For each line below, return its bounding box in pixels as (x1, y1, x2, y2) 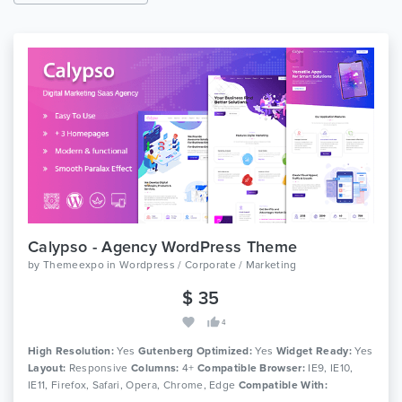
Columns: (131, 362, 179, 375)
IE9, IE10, (305, 362, 354, 375)
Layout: (28, 362, 66, 375)
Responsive (68, 362, 128, 375)
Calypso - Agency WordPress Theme (28, 237, 298, 258)
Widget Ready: (275, 345, 352, 358)
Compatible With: (238, 379, 328, 392)
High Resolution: (28, 345, 115, 358)
